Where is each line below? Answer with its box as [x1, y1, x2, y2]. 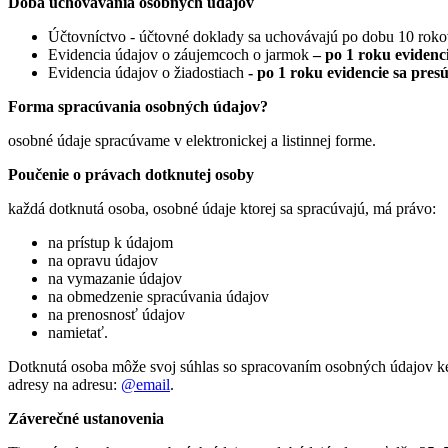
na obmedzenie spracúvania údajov [48, 287, 269, 305]
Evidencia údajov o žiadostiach [48, 63, 248, 81]
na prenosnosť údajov [48, 305, 185, 323]
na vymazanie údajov [48, 269, 182, 287]
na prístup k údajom [48, 233, 173, 251]
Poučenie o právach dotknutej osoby [8, 165, 254, 183]
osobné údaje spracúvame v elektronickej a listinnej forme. [8, 131, 376, 149]
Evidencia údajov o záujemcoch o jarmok [48, 45, 313, 63]
